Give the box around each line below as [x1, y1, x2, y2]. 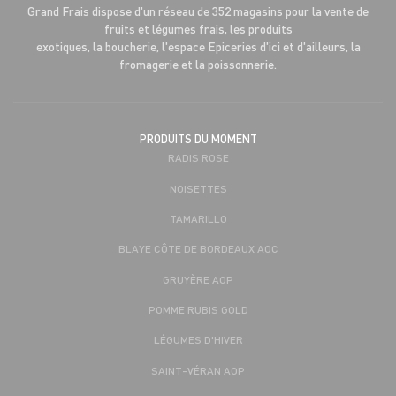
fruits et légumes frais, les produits [103, 21, 293, 37]
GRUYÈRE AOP [163, 271, 233, 286]
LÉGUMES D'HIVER [153, 332, 243, 347]
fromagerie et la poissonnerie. [119, 57, 277, 72]
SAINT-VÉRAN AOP [151, 362, 245, 377]
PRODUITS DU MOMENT [139, 132, 257, 147]
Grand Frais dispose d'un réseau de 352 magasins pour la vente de [27, 4, 369, 19]
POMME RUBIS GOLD [148, 302, 248, 317]
